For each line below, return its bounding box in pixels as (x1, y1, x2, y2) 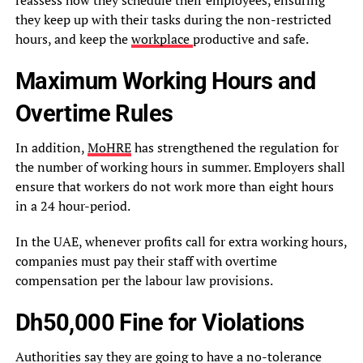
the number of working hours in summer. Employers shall (15, 158, 345, 177)
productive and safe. (192, 30, 309, 49)
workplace (130, 30, 193, 49)
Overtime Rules (15, 100, 173, 128)
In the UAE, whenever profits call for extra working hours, (15, 233, 347, 251)
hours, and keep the (15, 30, 131, 49)
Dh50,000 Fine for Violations (15, 309, 305, 337)
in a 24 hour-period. (15, 197, 130, 216)
